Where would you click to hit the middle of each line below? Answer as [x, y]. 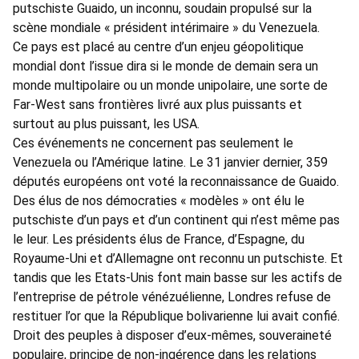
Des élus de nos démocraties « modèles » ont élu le [159, 201]
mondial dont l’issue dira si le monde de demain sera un [165, 67]
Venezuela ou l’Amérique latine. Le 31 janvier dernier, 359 [170, 163]
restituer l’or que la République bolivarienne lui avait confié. [176, 317]
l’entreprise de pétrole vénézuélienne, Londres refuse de [172, 297]
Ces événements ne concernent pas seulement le [153, 143]
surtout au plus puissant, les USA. [106, 124]
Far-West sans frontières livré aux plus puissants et [157, 105]
